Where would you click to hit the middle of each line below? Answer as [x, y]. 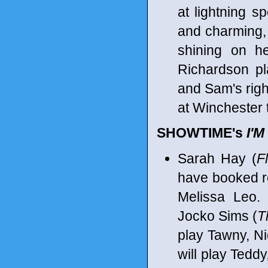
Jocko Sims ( [217, 216]
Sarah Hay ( [217, 158]
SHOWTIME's [202, 133]
